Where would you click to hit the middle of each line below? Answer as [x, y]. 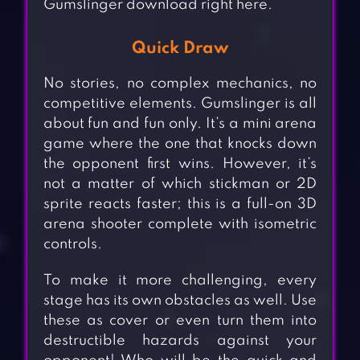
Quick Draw [180, 49]
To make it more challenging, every [180, 281]
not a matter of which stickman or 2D [180, 184]
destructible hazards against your [180, 341]
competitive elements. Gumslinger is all [180, 104]
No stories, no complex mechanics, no [180, 84]
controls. [72, 245]
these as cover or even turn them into [180, 321]
